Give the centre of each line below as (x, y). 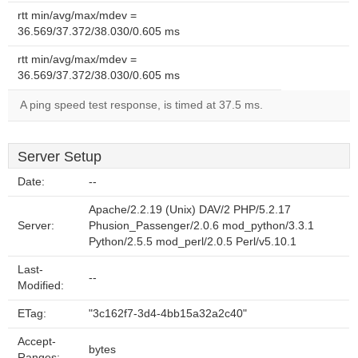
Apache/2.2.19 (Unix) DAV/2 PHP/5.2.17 (190, 210)
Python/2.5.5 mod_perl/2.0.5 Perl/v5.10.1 (193, 242)
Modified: (41, 286)
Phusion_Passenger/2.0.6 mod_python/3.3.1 (201, 226)
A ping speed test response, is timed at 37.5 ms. (141, 105)
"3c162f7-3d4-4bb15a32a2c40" (168, 314)
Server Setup (60, 157)
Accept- (37, 342)
